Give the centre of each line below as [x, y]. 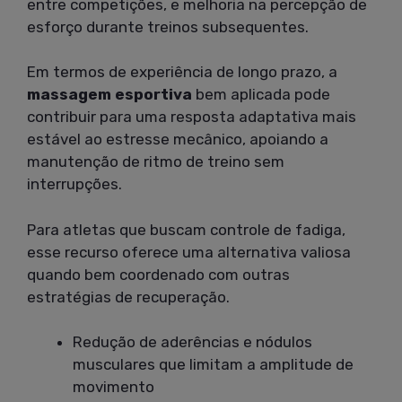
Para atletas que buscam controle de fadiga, [186, 229]
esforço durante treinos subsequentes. [168, 26]
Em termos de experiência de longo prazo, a [182, 72]
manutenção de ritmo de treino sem [156, 162]
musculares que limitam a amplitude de [213, 365]
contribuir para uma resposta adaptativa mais [192, 117]
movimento [114, 387]
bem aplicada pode [261, 95]
